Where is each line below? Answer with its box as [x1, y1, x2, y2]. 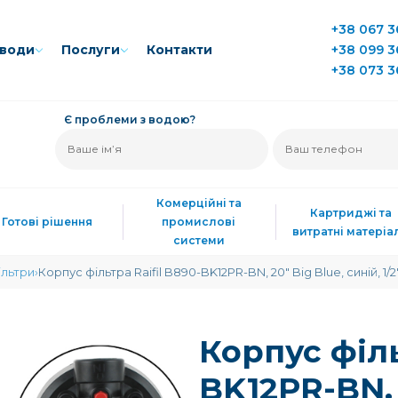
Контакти [147, 42, 213, 58]
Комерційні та [155, 196, 242, 210]
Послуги [61, 42, 121, 58]
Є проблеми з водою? [64, 113, 195, 126]
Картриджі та [310, 205, 393, 219]
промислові [162, 215, 236, 228]
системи [172, 234, 225, 247]
